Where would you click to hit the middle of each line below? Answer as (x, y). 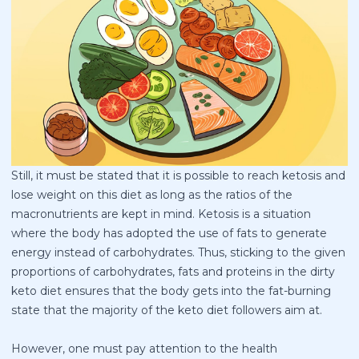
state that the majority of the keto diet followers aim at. (167, 310)
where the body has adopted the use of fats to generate (169, 233)
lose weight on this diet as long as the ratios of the (152, 194)
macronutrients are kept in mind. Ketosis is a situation (161, 214)
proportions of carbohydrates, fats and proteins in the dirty (173, 271)
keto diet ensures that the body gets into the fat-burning (171, 290)
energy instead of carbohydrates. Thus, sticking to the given (178, 252)
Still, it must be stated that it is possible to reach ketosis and (178, 175)
